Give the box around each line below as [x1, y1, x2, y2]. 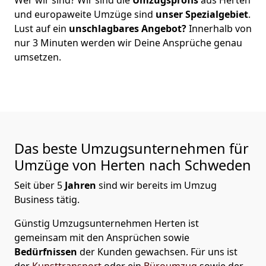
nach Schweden [145, 155, 251, 175]
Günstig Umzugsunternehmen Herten [14, 216, 186, 230]
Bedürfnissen [14, 245, 80, 258]
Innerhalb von [186, 21, 252, 35]
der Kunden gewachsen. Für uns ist [80, 245, 237, 258]
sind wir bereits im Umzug [99, 178, 217, 192]
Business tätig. [14, 192, 80, 206]
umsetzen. [14, 50, 61, 64]
